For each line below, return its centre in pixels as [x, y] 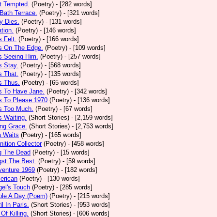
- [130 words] [62, 178]
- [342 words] [89, 91]
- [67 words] [76, 109]
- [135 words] [63, 74]
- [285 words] [74, 187]
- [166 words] [61, 39]
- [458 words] [86, 144]
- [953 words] [92, 205]
